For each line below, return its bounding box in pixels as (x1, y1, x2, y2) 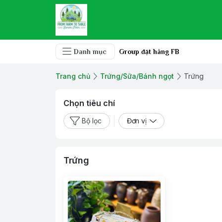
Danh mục (74, 48, 107, 55)
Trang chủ (55, 72, 90, 80)
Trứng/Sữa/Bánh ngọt (100, 72, 174, 80)
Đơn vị (127, 116, 147, 125)
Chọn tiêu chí (63, 98, 115, 108)
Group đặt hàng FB (119, 48, 179, 55)
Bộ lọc (82, 116, 102, 125)
